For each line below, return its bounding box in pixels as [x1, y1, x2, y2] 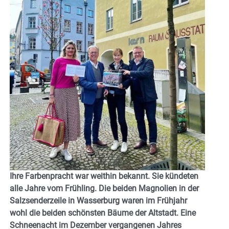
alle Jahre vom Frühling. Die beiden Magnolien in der [10, 184, 199, 194]
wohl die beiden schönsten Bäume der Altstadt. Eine [10, 208, 196, 218]
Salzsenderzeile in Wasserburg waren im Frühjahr [10, 196, 187, 206]
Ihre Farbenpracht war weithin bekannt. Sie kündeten [10, 171, 198, 181]
